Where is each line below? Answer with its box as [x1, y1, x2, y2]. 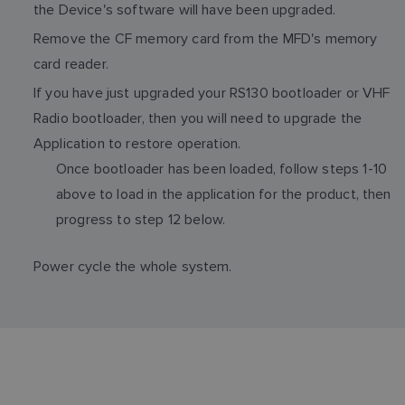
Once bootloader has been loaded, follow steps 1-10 [56, 159, 388, 177]
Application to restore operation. [33, 134, 241, 152]
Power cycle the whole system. [33, 257, 232, 275]
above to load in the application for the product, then [56, 184, 391, 202]
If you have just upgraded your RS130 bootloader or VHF [33, 83, 391, 101]
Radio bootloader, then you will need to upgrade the [33, 108, 363, 127]
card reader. [33, 54, 108, 72]
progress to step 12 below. [56, 210, 226, 228]
